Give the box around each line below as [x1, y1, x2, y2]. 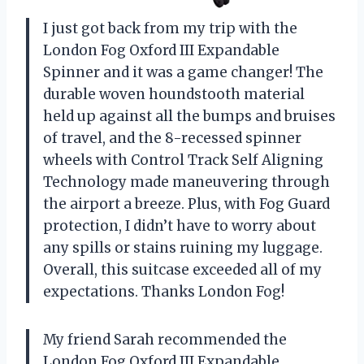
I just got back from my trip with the [43, 19, 297, 37]
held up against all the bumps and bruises [43, 106, 336, 125]
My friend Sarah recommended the [43, 330, 287, 349]
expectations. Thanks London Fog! [43, 282, 284, 301]
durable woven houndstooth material [43, 84, 305, 103]
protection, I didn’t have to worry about [43, 216, 316, 235]
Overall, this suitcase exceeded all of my [43, 260, 322, 279]
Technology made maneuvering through [43, 172, 330, 191]
